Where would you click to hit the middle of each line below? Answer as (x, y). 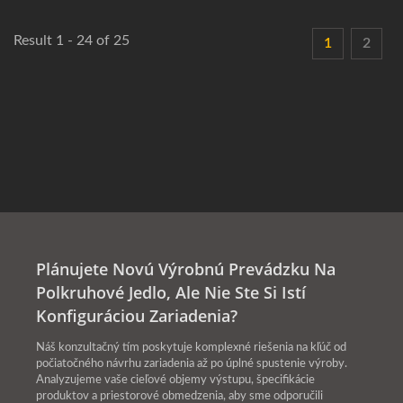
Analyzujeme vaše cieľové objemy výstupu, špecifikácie (175, 381)
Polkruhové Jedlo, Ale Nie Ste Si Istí (171, 293)
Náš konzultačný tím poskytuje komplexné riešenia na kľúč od (191, 348)
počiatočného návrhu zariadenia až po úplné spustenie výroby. (192, 364)
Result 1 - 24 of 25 (72, 41)
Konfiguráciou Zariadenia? (137, 316)
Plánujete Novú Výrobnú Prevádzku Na (186, 269)
